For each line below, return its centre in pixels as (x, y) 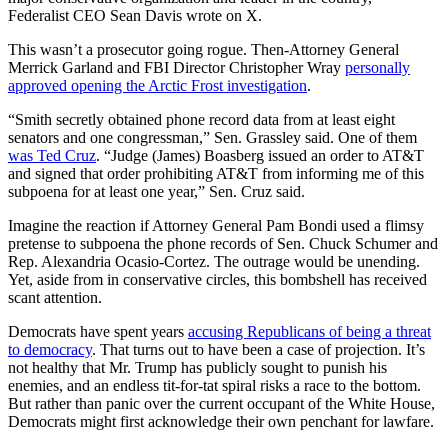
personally (377, 67)
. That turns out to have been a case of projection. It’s (258, 349)
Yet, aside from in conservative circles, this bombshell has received (217, 279)
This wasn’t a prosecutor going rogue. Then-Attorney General (203, 49)
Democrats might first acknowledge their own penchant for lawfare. (221, 421)
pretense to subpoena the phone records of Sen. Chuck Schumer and (223, 243)
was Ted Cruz (52, 155)
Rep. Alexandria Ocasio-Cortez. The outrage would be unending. (214, 261)
